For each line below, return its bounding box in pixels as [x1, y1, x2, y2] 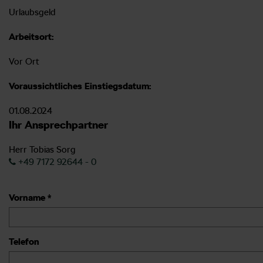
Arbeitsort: [9, 31, 53, 42]
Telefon [9, 236, 39, 247]
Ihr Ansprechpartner [9, 118, 108, 131]
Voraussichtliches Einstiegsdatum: [9, 80, 151, 92]
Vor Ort [9, 56, 39, 67]
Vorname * [9, 192, 51, 203]
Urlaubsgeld [9, 6, 56, 18]
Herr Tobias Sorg [9, 144, 76, 155]
